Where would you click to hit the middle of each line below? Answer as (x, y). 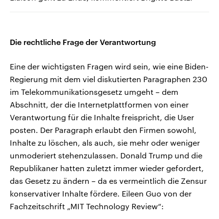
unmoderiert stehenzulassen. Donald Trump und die (106, 155)
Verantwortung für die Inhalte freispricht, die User (102, 117)
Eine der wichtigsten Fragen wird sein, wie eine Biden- (109, 66)
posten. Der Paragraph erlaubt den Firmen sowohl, (103, 130)
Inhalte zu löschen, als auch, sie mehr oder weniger (105, 143)
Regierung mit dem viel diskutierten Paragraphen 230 (109, 79)
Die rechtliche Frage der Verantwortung (83, 42)
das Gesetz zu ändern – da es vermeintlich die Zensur (108, 181)
